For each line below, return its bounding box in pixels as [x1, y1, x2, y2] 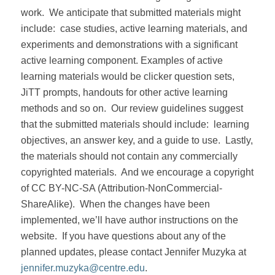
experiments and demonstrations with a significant [20, 39, 238, 50]
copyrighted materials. [20, 167, 117, 178]
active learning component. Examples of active [20, 55, 223, 66]
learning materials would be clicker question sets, [20, 71, 234, 82]
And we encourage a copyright [120, 167, 254, 178]
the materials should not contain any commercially [20, 151, 238, 162]
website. [20, 231, 57, 242]
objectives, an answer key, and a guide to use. [20, 135, 220, 146]
